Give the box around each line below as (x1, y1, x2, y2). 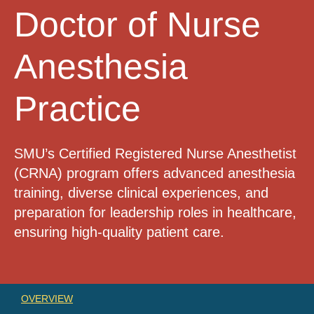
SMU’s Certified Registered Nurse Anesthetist (14, 145, 296, 161)
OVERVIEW (21, 292, 73, 304)
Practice (14, 88, 141, 128)
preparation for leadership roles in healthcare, (14, 204, 296, 220)
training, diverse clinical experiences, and (14, 184, 268, 200)
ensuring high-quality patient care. (14, 224, 228, 240)
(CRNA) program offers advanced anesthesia (14, 165, 295, 181)
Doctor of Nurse (14, 4, 261, 44)
